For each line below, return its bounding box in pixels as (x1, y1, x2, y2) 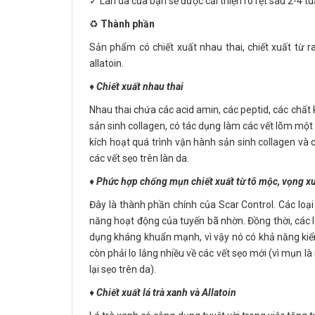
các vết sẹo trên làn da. (89, 153, 189, 164)
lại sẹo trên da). (89, 264, 156, 275)
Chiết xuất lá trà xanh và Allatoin (96, 287, 236, 298)
